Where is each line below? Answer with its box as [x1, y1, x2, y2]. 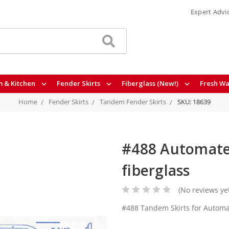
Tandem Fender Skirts [100, 97, 166, 106]
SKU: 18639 [177, 97, 211, 106]
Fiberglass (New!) [121, 79, 180, 88]
